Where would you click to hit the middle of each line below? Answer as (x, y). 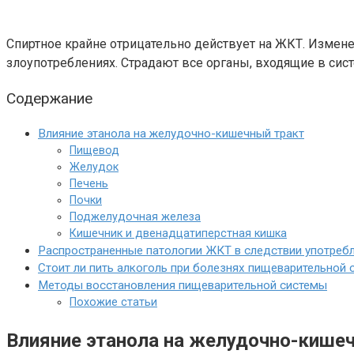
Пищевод (94, 151)
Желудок (94, 168)
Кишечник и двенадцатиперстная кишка (178, 234)
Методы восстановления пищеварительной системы (183, 286)
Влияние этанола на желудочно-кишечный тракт (171, 134)
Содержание (49, 98)
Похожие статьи (113, 303)
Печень (89, 184)
